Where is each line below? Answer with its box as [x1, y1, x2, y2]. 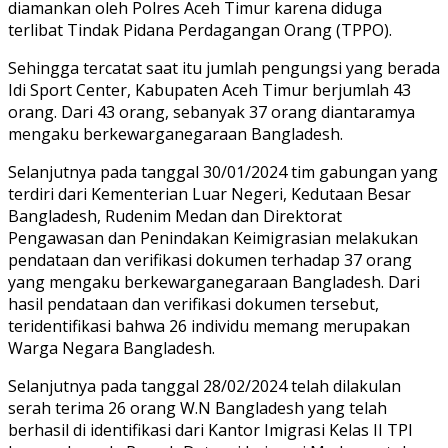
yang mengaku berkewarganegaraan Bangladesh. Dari [8, 270, 420, 293]
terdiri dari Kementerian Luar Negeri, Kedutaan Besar [8, 182, 411, 205]
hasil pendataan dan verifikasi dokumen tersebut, [8, 292, 379, 315]
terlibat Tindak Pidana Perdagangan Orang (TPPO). [8, 18, 392, 41]
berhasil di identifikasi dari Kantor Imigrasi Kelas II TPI [8, 418, 413, 441]
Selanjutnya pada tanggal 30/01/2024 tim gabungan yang [8, 160, 438, 183]
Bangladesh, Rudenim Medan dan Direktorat [8, 204, 342, 227]
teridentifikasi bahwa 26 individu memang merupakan [8, 314, 410, 337]
